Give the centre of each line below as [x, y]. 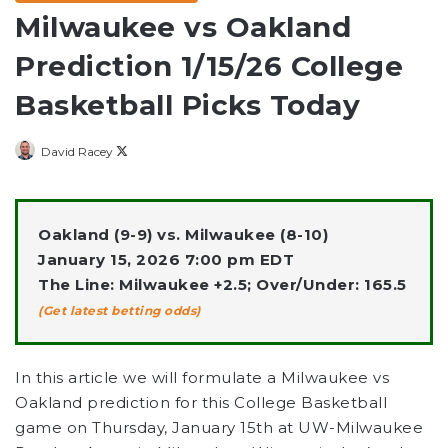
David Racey [77, 152]
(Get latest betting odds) [119, 311]
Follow [146, 151]
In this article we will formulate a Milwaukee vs [202, 378]
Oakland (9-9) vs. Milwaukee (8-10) [183, 235]
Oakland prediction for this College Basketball [201, 403]
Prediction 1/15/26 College [209, 66]
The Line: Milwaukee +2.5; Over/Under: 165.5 [222, 285]
